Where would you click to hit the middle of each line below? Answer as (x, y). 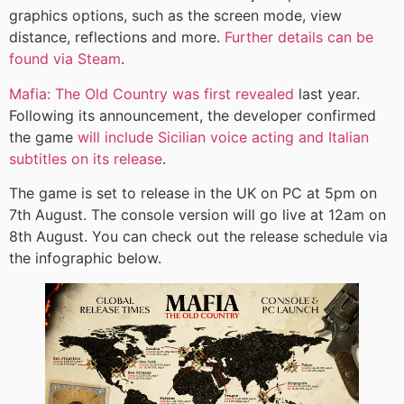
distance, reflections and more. (117, 37)
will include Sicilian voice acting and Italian (223, 137)
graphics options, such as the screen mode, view (175, 16)
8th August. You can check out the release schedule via (198, 237)
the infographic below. (85, 258)
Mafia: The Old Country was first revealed (151, 93)
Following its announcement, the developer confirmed (193, 115)
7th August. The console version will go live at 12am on (197, 215)
